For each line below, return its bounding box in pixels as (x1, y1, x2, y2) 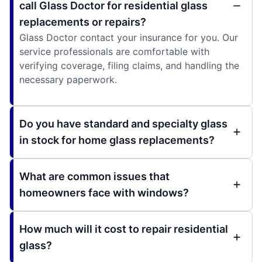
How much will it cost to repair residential (19, 223, 228, 236)
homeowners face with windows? (19, 187, 189, 199)
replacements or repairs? (19, 16, 146, 29)
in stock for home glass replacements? (19, 134, 215, 147)
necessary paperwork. (19, 74, 117, 86)
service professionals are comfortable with (19, 46, 209, 58)
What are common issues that (19, 170, 170, 183)
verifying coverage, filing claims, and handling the (19, 60, 239, 72)
